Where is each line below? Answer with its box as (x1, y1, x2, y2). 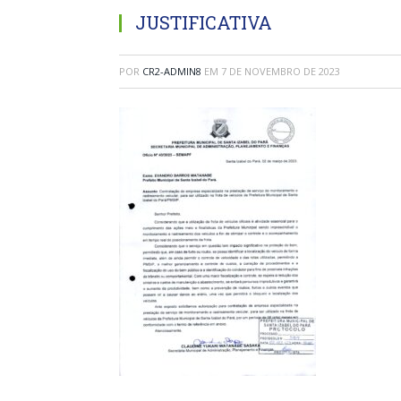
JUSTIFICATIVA (135, 11, 272, 34)
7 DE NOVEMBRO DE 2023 (221, 64, 340, 78)
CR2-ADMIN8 (142, 64, 201, 78)
